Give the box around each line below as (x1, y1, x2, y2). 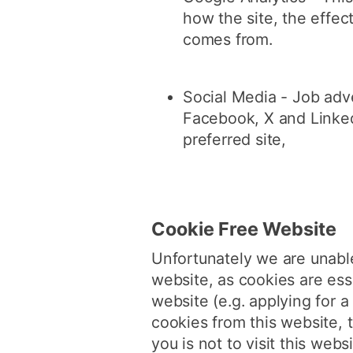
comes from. (183, 29, 273, 49)
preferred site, (183, 130, 287, 150)
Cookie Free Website (151, 217, 340, 240)
